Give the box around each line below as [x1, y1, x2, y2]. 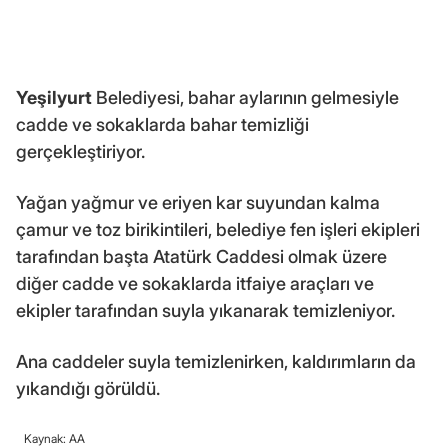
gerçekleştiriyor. [16, 141, 145, 163]
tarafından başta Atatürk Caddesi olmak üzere [16, 246, 387, 268]
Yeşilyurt [16, 87, 92, 109]
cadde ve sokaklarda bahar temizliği [16, 114, 309, 136]
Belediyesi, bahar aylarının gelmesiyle [92, 87, 399, 109]
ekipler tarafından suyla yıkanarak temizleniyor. [16, 300, 395, 322]
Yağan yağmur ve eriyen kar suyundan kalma [16, 192, 380, 214]
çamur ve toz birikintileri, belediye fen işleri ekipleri [16, 219, 420, 241]
